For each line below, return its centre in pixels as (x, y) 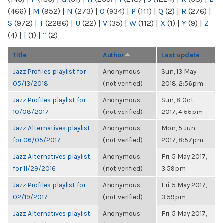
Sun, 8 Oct (177, 100)
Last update (180, 55)
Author (113, 55)
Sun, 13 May (179, 71)
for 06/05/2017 (37, 140)
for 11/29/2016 (34, 168)
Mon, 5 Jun (178, 128)
